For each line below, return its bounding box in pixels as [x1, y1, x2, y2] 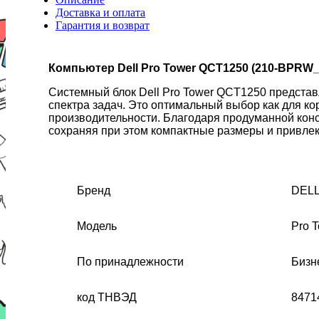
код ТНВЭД [77, 291, 137, 303]
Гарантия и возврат [56, 19, 150, 31]
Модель [77, 219, 117, 232]
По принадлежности [77, 255, 184, 268]
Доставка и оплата [56, 6, 145, 19]
